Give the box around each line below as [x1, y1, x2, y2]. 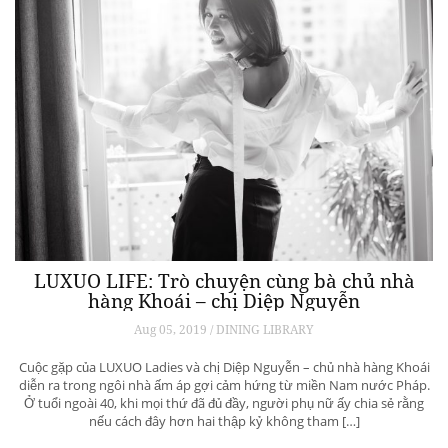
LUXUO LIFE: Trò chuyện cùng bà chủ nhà [33, 267, 415, 294]
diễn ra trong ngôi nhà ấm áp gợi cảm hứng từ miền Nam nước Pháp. [18, 375, 430, 394]
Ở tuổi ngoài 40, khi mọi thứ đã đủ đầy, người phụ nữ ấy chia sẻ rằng [24, 393, 424, 412]
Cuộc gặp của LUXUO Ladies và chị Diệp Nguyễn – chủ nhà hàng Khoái [18, 357, 430, 376]
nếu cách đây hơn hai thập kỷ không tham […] [88, 411, 360, 430]
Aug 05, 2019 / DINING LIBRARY [134, 320, 314, 338]
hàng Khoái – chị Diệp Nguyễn [88, 287, 360, 314]
